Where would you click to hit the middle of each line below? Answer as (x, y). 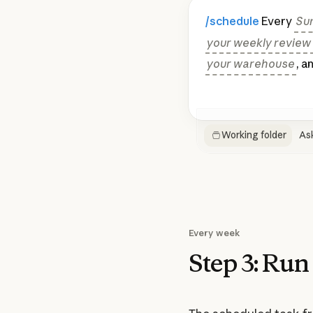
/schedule (233, 21)
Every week (214, 233)
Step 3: (224, 263)
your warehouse (251, 64)
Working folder (254, 135)
